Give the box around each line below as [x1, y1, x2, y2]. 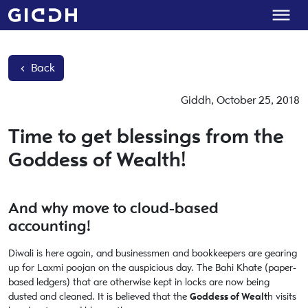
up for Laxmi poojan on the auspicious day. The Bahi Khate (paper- [8, 262, 296, 274]
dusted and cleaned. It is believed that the [8, 291, 190, 302]
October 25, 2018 [217, 93, 300, 107]
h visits [267, 291, 296, 302]
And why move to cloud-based [8, 199, 219, 217]
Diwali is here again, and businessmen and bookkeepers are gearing [8, 247, 297, 259]
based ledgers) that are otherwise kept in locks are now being [8, 276, 269, 288]
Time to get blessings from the [8, 124, 284, 148]
